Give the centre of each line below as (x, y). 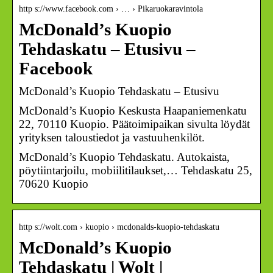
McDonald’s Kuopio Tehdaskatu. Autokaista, (124, 157)
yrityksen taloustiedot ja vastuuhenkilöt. (112, 137)
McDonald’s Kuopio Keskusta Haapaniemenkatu (133, 110)
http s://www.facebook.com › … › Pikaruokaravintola (111, 9)
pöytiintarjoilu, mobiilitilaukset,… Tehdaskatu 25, (136, 170)
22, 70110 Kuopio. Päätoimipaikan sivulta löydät (134, 124)
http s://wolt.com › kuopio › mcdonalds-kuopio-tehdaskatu (119, 227)
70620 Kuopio (54, 183)
